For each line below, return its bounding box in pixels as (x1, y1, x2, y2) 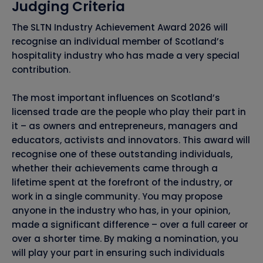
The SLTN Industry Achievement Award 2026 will (12, 21, 228, 34)
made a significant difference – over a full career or (12, 218, 248, 231)
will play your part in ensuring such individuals (12, 247, 225, 259)
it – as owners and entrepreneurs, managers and (12, 120, 238, 133)
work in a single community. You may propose (12, 190, 222, 203)
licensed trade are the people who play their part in (12, 106, 246, 119)
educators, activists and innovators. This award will (12, 134, 250, 147)
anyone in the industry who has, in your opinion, (12, 204, 230, 217)
